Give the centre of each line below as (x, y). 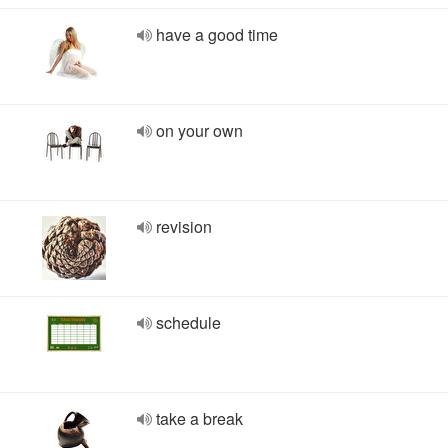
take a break (199, 418)
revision (184, 226)
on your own (199, 130)
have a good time (217, 34)
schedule (188, 322)
